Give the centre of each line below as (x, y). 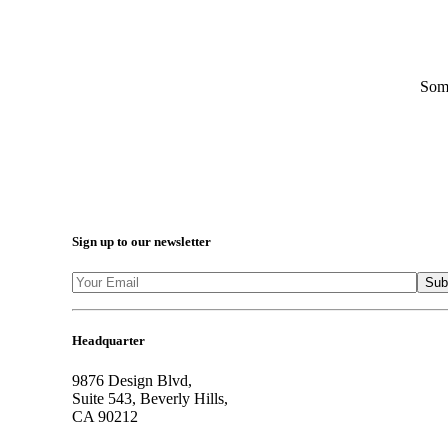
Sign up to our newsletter (141, 242)
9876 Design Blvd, (132, 380)
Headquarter (108, 341)
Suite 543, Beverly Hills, (150, 398)
